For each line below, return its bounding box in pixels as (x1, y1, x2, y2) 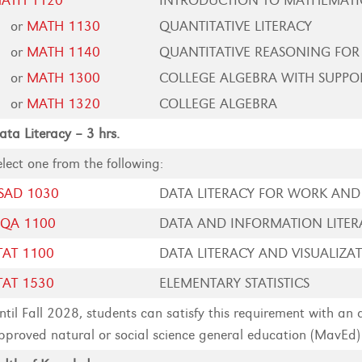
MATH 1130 (27, 18, 101, 35)
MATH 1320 (27, 95, 101, 112)
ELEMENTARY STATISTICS (159, 275, 310, 292)
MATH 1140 (27, 44, 101, 61)
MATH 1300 (27, 69, 101, 86)
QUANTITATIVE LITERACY (159, 18, 313, 35)
